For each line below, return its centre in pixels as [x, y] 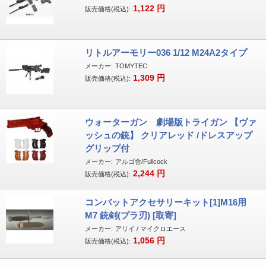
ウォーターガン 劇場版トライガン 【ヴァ [170, 122]
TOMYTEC [131, 66]
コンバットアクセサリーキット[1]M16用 [165, 202]
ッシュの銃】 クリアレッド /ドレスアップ [168, 135]
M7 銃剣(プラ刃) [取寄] [130, 215]
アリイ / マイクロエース [150, 229]
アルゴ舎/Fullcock [141, 161]
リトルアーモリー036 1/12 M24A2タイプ [166, 53]
